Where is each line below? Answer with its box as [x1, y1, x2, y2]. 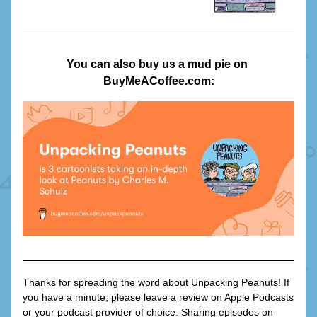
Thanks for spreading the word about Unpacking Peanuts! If [23, 277, 289, 288]
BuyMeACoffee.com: [103, 75, 214, 87]
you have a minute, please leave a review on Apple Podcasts [23, 292, 294, 303]
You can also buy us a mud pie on [67, 58, 248, 70]
